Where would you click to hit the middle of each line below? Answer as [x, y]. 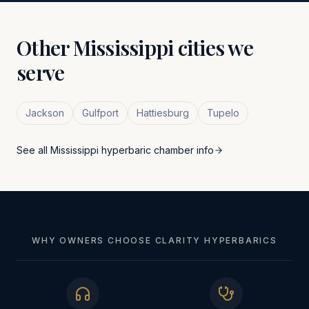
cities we [213, 48]
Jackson [45, 113]
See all [33, 150]
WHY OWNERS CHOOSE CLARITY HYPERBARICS [154, 240]
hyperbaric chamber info [156, 150]
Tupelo [223, 113]
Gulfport [100, 113]
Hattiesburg [163, 113]
